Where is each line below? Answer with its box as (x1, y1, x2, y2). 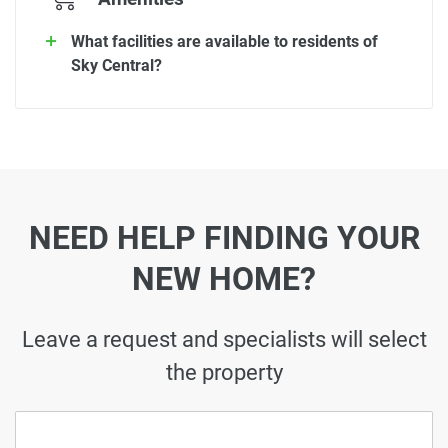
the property (165, 358, 283, 385)
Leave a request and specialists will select (21, 325, 427, 352)
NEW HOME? (132, 260, 316, 299)
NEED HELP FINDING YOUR (28, 219, 420, 258)
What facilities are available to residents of (71, 31, 378, 51)
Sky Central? (71, 55, 162, 75)
